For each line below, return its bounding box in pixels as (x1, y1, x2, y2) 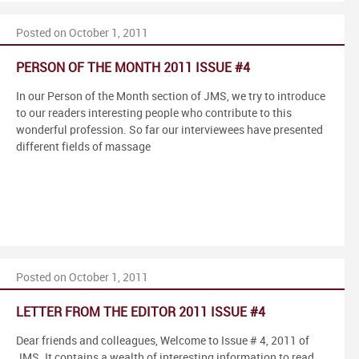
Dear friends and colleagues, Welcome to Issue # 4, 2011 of (16, 334, 309, 347)
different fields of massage (16, 140, 151, 153)
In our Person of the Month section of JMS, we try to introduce (16, 90, 325, 103)
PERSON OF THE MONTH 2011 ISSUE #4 (16, 61, 250, 75)
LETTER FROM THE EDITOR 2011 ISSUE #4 (16, 305, 265, 320)
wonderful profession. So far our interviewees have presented (16, 123, 323, 136)
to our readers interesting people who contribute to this (16, 107, 292, 119)
